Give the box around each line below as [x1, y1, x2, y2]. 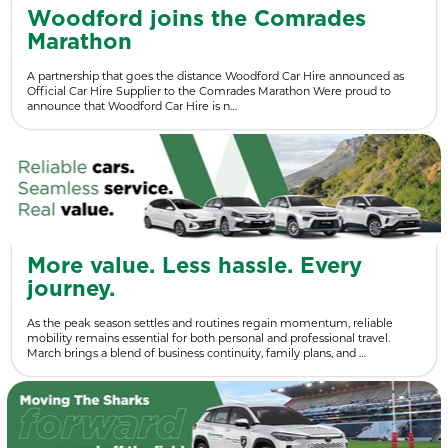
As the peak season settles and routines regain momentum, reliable [27, 315, 393, 330]
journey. [27, 277, 115, 300]
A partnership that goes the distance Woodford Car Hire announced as [27, 68, 404, 83]
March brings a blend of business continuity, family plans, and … [27, 345, 366, 360]
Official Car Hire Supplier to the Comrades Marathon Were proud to [27, 83, 391, 98]
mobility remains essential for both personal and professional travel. [27, 330, 390, 345]
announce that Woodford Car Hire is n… [27, 98, 237, 113]
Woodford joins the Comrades [27, 7, 366, 30]
